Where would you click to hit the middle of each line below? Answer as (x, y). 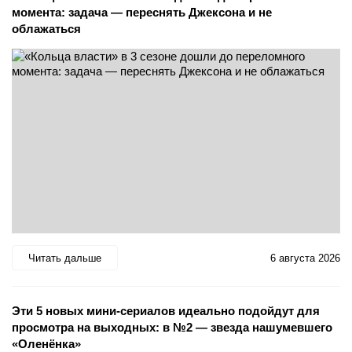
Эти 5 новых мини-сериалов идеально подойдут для (166, 311)
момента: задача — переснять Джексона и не (142, 13)
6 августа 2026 (305, 258)
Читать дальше (65, 258)
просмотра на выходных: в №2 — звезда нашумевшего (172, 328)
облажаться (46, 29)
